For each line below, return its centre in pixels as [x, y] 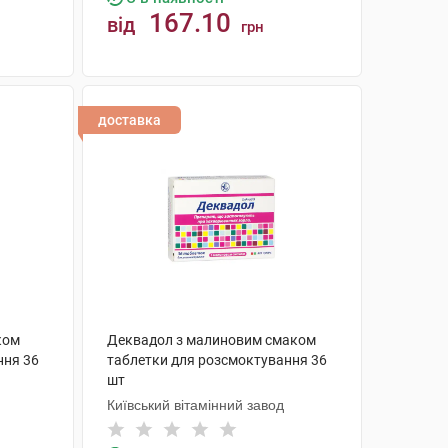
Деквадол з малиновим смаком [211, 340]
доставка [129, 120]
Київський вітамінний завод [195, 405]
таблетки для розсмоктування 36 [216, 360]
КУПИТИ [231, 100]
